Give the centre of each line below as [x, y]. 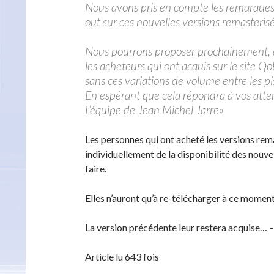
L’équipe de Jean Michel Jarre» [154, 110]
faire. [96, 168]
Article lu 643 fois [122, 257]
